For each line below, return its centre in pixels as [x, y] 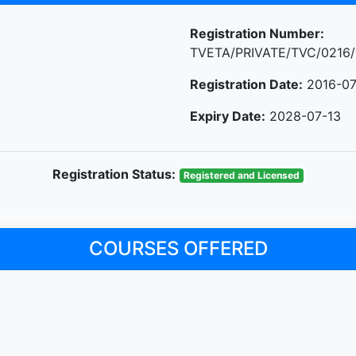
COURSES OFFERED [178, 248]
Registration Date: [246, 84]
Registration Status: [114, 174]
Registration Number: [257, 33]
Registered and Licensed [242, 175]
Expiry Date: [228, 116]
